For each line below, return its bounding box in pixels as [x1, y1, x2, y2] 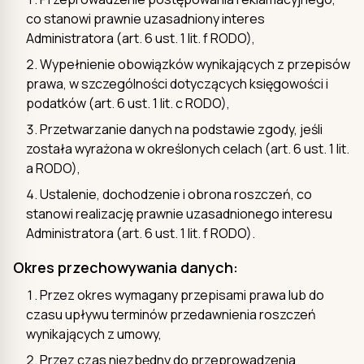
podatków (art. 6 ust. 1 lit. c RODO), [26, 93, 230, 112]
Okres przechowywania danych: [13, 257, 238, 277]
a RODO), [26, 158, 80, 177]
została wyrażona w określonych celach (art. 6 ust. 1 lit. [26, 139, 349, 158]
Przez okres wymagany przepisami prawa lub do [40, 285, 324, 304]
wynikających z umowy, [26, 324, 162, 343]
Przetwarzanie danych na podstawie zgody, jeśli [40, 119, 323, 138]
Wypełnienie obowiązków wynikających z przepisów [40, 54, 350, 73]
